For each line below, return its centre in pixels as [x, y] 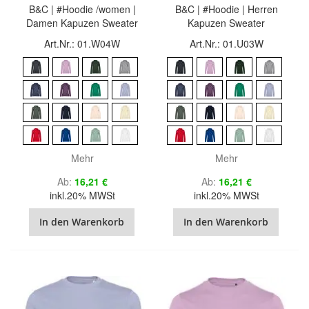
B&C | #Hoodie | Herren [226, 9]
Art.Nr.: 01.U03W [226, 43]
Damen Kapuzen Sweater [82, 22]
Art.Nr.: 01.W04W [82, 43]
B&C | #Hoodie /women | [82, 9]
